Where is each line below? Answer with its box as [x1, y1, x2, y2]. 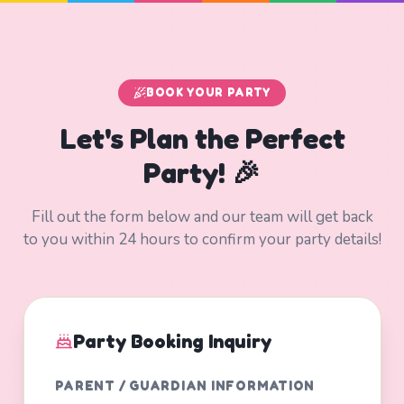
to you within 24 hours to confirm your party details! [23, 228, 381, 250]
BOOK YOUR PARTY [146, 86, 271, 100]
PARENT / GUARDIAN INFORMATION [54, 378, 316, 395]
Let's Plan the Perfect [59, 120, 345, 156]
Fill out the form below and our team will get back [31, 206, 373, 227]
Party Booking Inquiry [72, 328, 271, 353]
